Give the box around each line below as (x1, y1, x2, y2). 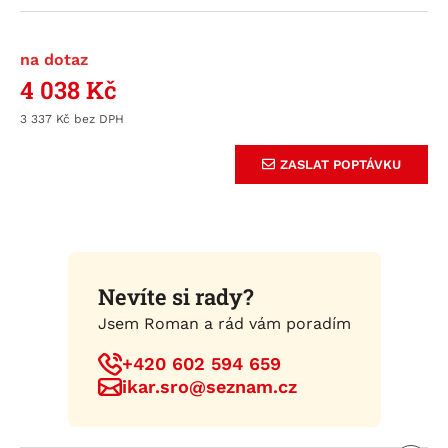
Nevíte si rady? (97, 281, 254, 311)
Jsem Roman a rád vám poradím (97, 313, 351, 333)
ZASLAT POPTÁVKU (280, 156, 402, 172)
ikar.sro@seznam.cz (121, 375, 297, 397)
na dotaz (20, 50, 88, 70)
